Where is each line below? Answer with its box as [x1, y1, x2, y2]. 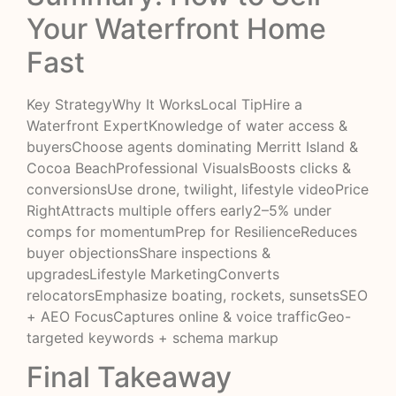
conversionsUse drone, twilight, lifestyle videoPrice [27, 179, 369, 198]
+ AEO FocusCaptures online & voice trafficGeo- [27, 307, 351, 325]
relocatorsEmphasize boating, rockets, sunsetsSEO [27, 286, 368, 304]
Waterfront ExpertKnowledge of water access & [27, 116, 347, 134]
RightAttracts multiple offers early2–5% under [27, 201, 331, 219]
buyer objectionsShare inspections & [27, 243, 270, 262]
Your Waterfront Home [27, 11, 326, 46]
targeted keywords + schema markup [27, 328, 278, 346]
